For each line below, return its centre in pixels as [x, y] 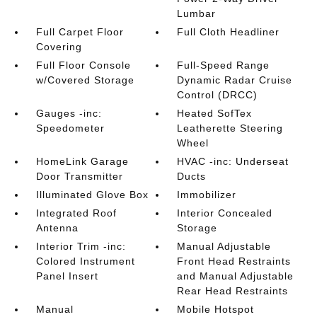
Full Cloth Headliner [229, 31]
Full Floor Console [83, 65]
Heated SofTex [215, 113]
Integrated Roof [76, 213]
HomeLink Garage [82, 161]
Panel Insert [67, 276]
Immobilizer [207, 194]
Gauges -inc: [69, 113]
